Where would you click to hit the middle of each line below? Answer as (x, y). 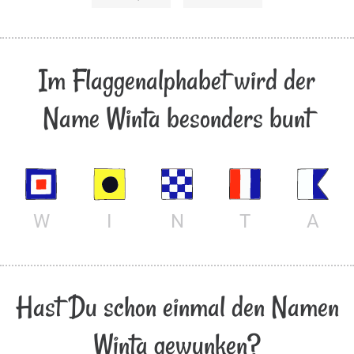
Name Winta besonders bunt (177, 118)
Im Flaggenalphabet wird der (177, 80)
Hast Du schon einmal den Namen (177, 307)
